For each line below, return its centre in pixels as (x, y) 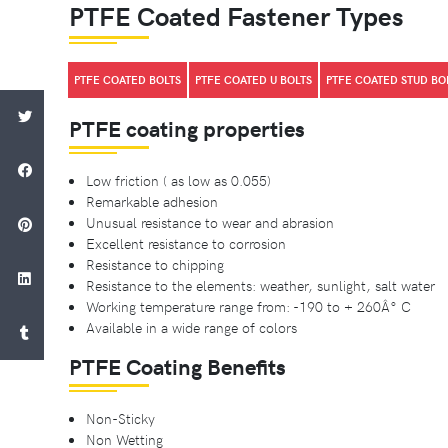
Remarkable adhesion (152, 200)
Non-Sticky (120, 417)
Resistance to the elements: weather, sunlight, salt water (260, 284)
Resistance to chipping (155, 263)
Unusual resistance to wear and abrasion (210, 221)
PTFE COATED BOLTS (127, 79)
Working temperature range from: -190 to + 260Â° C (248, 305)
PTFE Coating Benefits (177, 365)
